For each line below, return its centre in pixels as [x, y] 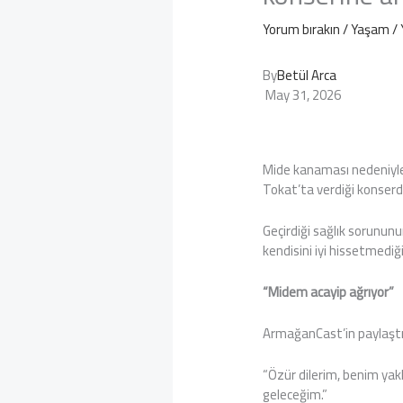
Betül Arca [307, 75]
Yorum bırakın [302, 29]
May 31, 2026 [302, 94]
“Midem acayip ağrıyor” [329, 291]
